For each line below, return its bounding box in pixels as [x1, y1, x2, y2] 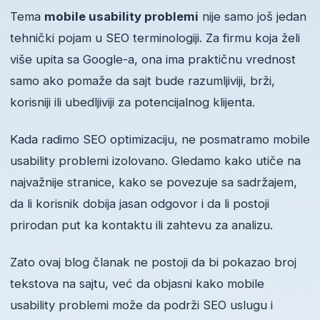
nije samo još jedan [199, 9, 306, 24]
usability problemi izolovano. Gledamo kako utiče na [10, 154, 301, 169]
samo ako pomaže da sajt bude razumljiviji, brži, [10, 74, 275, 89]
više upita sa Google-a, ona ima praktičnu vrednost [10, 52, 296, 67]
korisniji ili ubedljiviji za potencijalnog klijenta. [10, 95, 255, 110]
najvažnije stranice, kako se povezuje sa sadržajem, [10, 175, 297, 190]
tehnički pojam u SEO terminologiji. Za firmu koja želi [10, 31, 300, 46]
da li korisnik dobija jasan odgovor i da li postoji [10, 196, 269, 211]
